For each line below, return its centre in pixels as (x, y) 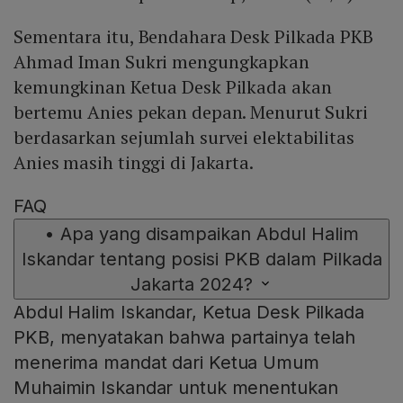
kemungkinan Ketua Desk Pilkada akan (173, 87)
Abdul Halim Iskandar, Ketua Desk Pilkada (189, 313)
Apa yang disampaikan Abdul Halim (209, 234)
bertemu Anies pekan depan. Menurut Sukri (191, 112)
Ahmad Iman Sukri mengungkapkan (161, 62)
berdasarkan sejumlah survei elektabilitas (184, 138)
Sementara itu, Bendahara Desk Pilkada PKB (193, 37)
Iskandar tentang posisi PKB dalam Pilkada (201, 260)
